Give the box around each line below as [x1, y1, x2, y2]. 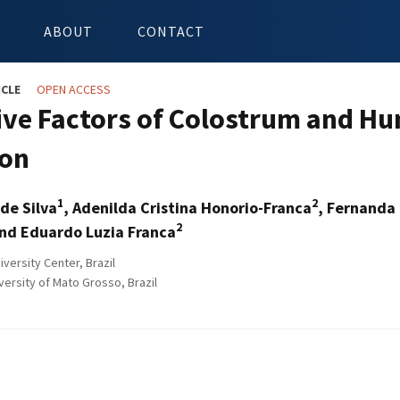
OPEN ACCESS [37, 81, 111, 97]
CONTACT [137, 22, 204, 40]
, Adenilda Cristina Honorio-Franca [63, 197, 312, 218]
